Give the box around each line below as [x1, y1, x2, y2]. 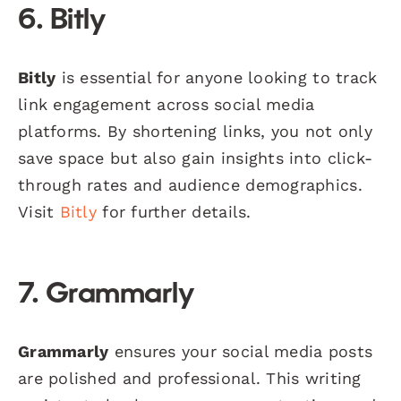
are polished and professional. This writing [18, 368, 362, 388]
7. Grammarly [18, 280, 194, 310]
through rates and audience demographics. [18, 175, 363, 194]
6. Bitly [18, 6, 106, 36]
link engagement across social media [18, 94, 315, 114]
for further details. [96, 201, 252, 221]
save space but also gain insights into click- [18, 148, 373, 167]
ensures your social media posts [108, 341, 373, 361]
